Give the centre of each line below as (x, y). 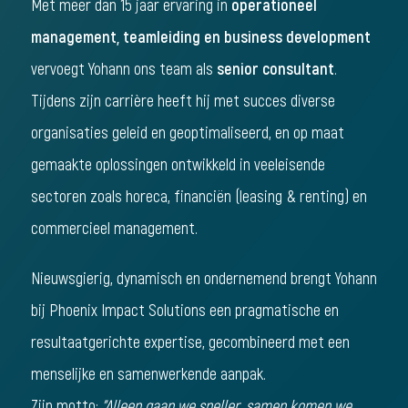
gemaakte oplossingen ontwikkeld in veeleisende (178, 165)
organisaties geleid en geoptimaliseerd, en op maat (187, 133)
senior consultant (275, 69)
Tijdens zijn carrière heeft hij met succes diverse (183, 101)
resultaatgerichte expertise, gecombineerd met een (190, 342)
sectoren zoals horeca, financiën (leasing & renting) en (199, 197)
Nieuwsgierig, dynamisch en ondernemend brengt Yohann (204, 279)
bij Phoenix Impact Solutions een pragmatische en (184, 311)
